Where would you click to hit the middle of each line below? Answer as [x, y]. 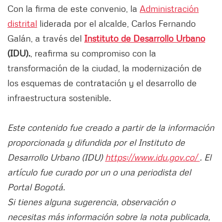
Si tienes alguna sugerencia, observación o [91, 202]
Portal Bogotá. [36, 187]
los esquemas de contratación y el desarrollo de [102, 83]
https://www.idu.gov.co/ [152, 157]
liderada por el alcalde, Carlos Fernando [116, 24]
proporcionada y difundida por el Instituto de [96, 142]
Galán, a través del [46, 38]
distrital [22, 24]
